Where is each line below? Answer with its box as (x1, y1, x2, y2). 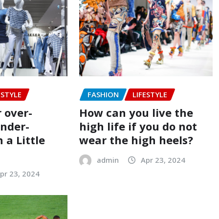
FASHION (87, 89, 119, 100)
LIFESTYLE (132, 89, 167, 100)
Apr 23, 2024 (140, 154, 185, 165)
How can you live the (79, 105, 193, 120)
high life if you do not (79, 118, 197, 133)
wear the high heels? (79, 132, 193, 147)
